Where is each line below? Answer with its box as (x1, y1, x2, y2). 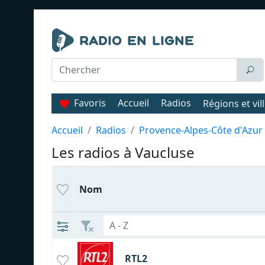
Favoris (74, 96, 106, 109)
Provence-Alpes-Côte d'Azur (139, 124, 263, 137)
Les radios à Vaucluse (51, 143, 195, 162)
